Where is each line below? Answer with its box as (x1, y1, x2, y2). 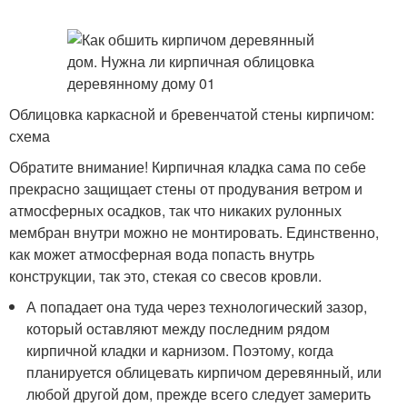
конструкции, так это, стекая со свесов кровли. (9, 265, 322, 286)
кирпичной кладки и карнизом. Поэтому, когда (26, 340, 334, 361)
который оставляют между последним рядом (26, 318, 331, 339)
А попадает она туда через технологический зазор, (26, 296, 368, 317)
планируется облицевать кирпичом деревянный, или (26, 362, 382, 382)
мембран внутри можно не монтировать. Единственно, (9, 222, 379, 243)
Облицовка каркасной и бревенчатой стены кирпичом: (9, 104, 374, 124)
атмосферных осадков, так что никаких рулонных (9, 200, 342, 221)
